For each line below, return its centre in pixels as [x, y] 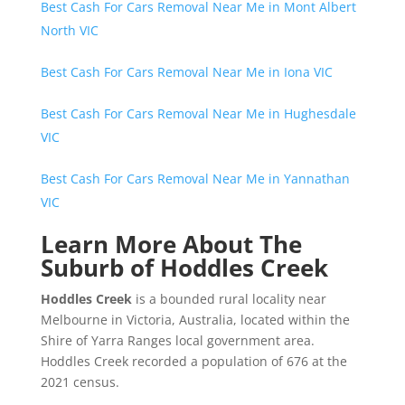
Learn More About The [171, 244]
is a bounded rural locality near [229, 298]
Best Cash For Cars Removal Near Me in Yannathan [195, 178]
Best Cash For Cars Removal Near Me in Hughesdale [198, 113]
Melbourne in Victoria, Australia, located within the [195, 319]
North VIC [69, 30]
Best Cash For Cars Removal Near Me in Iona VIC [186, 71]
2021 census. [80, 381]
